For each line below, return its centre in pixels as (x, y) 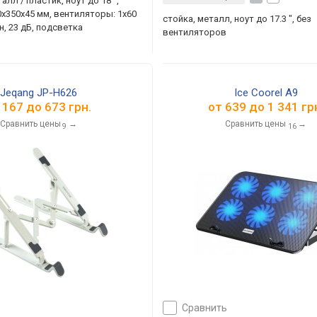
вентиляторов (194, 32)
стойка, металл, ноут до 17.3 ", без (237, 19)
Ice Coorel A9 (266, 93)
